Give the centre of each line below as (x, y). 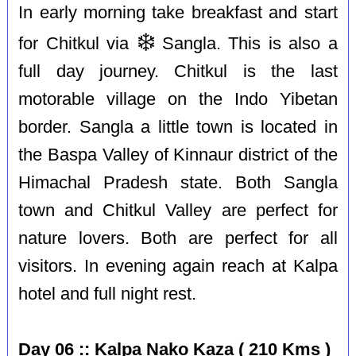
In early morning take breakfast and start (178, 12)
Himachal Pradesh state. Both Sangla (178, 182)
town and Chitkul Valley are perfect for (178, 210)
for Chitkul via (77, 43)
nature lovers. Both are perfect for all (178, 238)
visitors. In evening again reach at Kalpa (178, 266)
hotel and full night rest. (108, 294)
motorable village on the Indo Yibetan (178, 99)
